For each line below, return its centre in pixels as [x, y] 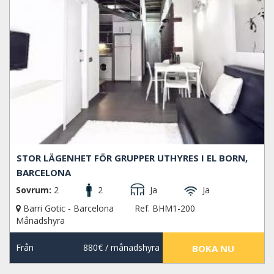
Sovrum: [34, 190]
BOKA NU [213, 248]
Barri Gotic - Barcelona [68, 208]
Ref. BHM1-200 [165, 208]
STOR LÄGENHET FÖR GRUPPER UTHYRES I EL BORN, [132, 157]
